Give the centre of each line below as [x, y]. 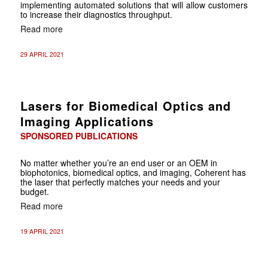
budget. [34, 191]
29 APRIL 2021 [42, 54]
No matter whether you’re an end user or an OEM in [118, 162]
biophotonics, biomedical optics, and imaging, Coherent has [133, 172]
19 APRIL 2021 [42, 231]
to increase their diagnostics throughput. [96, 14]
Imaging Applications [87, 121]
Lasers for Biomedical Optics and [125, 105]
